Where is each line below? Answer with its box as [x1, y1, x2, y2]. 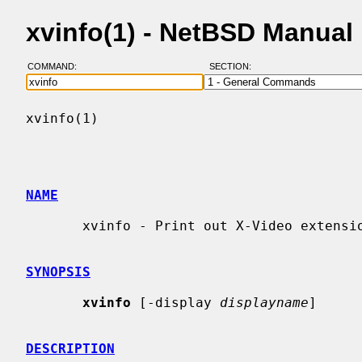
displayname [220, 294, 309, 310]
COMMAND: [27, 61, 86, 72]
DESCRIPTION [26, 340, 115, 356]
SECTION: [208, 61, 259, 72]
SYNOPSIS [26, 263, 90, 280]
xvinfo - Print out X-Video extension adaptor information [26, 217, 82, 234]
